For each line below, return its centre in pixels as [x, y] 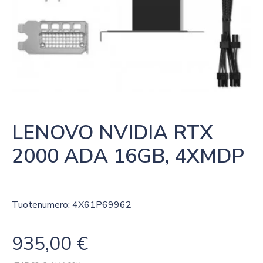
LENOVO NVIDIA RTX [112, 132]
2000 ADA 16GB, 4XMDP [128, 156]
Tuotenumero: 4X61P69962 [72, 205]
